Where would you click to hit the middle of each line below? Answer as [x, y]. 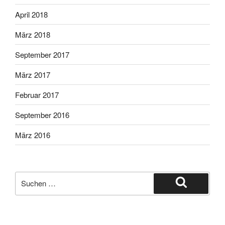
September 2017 [42, 54]
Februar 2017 [37, 94]
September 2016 [42, 115]
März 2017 [33, 74]
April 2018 [31, 14]
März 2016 [33, 135]
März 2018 [33, 34]
